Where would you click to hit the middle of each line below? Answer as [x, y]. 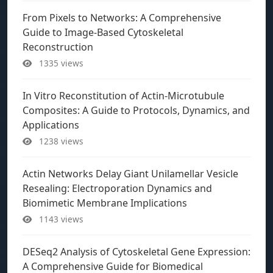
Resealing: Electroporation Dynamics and [117, 188]
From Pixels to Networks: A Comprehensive [122, 18]
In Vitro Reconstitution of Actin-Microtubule [123, 96]
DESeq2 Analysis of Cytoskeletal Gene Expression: [136, 252]
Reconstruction [58, 47]
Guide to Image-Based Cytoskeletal [103, 32]
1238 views [60, 141]
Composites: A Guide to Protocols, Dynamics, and [136, 110]
